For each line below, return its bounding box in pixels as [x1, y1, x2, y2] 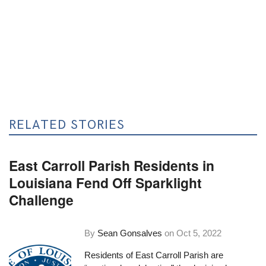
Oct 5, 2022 [176, 227, 222, 238]
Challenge [9, 190, 74, 210]
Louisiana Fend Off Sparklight [9, 173, 202, 193]
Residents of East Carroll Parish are [84, 250, 224, 261]
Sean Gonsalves [97, 227, 163, 238]
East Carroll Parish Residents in [9, 156, 215, 176]
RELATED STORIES [9, 117, 125, 132]
